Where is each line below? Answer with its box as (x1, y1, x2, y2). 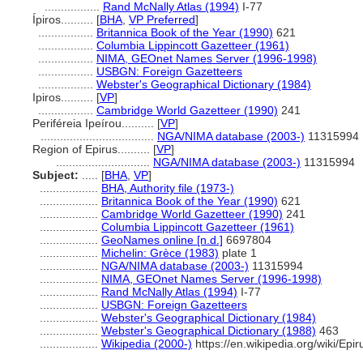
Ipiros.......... (32, 91, 96, 104)
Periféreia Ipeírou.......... (32, 117, 157, 130)
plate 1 (219, 246, 257, 259)
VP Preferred (129, 13, 195, 26)
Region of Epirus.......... (32, 143, 153, 156)
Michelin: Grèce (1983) (101, 246, 219, 259)
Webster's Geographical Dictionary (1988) (101, 324, 316, 337)
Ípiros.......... (32, 13, 96, 26)
